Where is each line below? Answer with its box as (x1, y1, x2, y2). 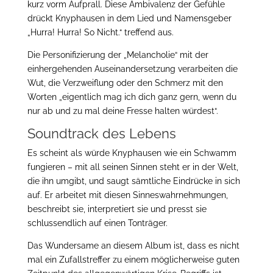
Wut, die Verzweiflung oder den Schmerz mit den (27, 78, 223, 88)
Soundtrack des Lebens (27, 126, 176, 141)
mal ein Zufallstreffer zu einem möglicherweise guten (27, 255, 239, 264)
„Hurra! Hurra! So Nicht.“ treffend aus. (27, 27, 174, 37)
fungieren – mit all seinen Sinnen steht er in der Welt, (27, 162, 238, 172)
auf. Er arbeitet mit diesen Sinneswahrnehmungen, (27, 190, 228, 200)
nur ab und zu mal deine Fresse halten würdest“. (27, 106, 218, 116)
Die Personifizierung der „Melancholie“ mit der (27, 50, 208, 60)
